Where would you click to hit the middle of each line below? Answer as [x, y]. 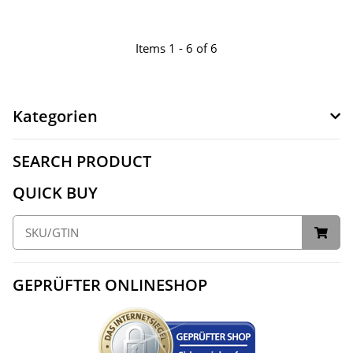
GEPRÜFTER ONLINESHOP [110, 285]
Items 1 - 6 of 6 [176, 48]
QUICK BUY [55, 192]
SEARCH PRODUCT [82, 161]
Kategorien [55, 116]
